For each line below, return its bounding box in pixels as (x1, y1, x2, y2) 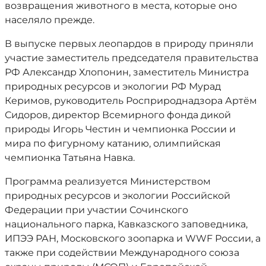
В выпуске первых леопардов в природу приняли (5, 38, 254, 49)
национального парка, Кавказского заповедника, (5, 218, 248, 230)
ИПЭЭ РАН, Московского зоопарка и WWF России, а (5, 233, 261, 244)
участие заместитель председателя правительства (5, 52, 258, 64)
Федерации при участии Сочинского (5, 204, 188, 216)
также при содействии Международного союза (5, 247, 239, 258)
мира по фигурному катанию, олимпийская (5, 138, 221, 149)
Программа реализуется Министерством (5, 176, 211, 187)
